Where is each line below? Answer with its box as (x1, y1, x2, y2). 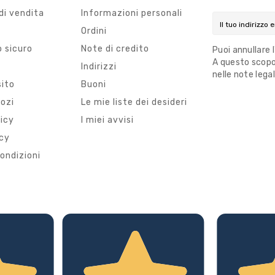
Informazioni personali (81, 8, 182, 19)
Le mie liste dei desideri (81, 97, 187, 108)
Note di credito (81, 44, 149, 55)
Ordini (81, 26, 107, 37)
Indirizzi (81, 61, 117, 72)
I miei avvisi (81, 115, 134, 126)
